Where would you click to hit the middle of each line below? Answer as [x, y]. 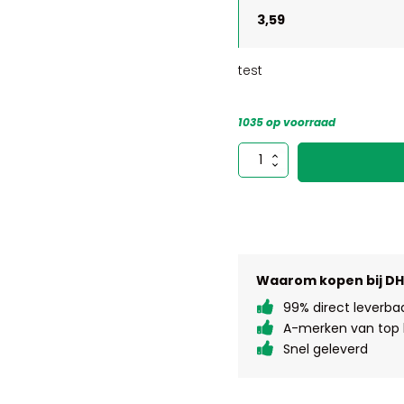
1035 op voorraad [287, 122]
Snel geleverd [326, 349]
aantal [256, 176]
